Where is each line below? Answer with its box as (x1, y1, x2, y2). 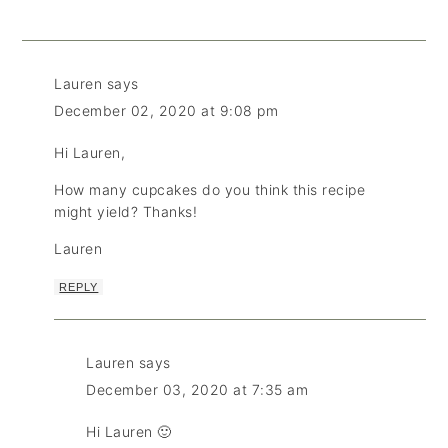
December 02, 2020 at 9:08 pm (54, 102, 279, 120)
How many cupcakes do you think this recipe (54, 181, 366, 199)
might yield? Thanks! (54, 203, 198, 221)
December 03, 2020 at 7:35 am (86, 381, 309, 399)
